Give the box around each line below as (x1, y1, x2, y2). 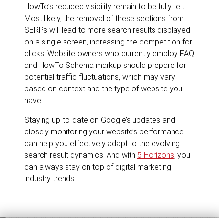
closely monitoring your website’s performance (24, 127, 184, 137)
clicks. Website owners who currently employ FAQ (24, 49, 194, 59)
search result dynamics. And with (24, 151, 137, 160)
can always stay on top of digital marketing (24, 162, 171, 172)
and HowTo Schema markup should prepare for (24, 61, 186, 70)
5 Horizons (137, 151, 174, 160)
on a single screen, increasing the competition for (24, 37, 192, 47)
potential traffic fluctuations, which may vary (24, 72, 175, 82)
